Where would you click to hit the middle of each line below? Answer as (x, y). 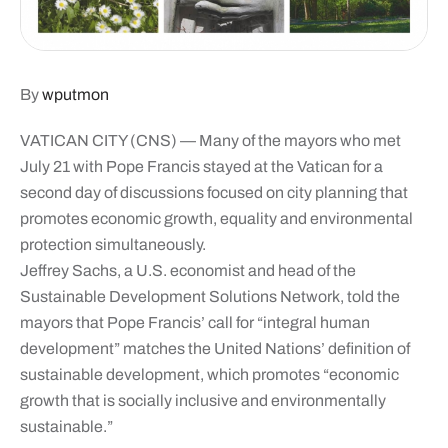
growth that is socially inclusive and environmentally (202, 400)
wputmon (75, 94)
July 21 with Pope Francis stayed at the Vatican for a (201, 166)
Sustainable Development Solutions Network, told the (209, 296)
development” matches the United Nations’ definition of (214, 348)
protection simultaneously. (112, 244)
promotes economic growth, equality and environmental (216, 218)
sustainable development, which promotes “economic (209, 374)
